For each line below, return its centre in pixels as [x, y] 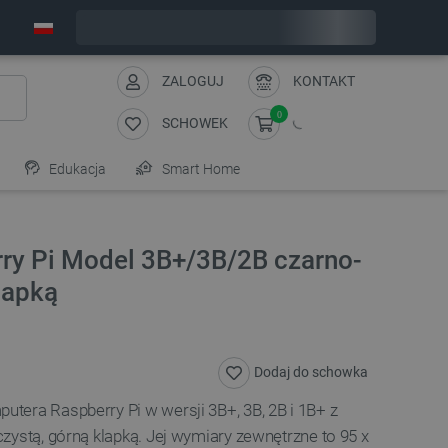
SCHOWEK [195, 122]
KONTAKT [324, 80]
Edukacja [76, 169]
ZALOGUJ [193, 80]
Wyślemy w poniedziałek [215, 27]
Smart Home [199, 169]
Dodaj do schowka [311, 372]
